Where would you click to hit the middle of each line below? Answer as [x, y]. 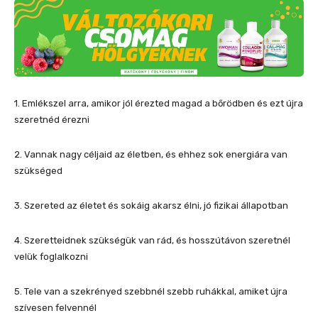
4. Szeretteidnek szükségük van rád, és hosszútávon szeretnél [152, 241]
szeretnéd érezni [52, 120]
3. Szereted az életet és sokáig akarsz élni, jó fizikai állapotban [151, 206]
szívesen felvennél [55, 308]
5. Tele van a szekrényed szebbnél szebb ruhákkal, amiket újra [151, 292]
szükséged [38, 171]
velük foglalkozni [51, 257]
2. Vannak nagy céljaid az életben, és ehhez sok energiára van [151, 155]
